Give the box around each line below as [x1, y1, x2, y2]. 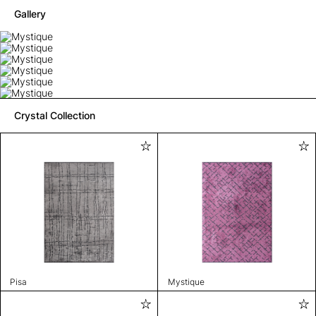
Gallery [14, 8, 46, 20]
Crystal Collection [14, 109, 95, 121]
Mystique [167, 276, 205, 287]
